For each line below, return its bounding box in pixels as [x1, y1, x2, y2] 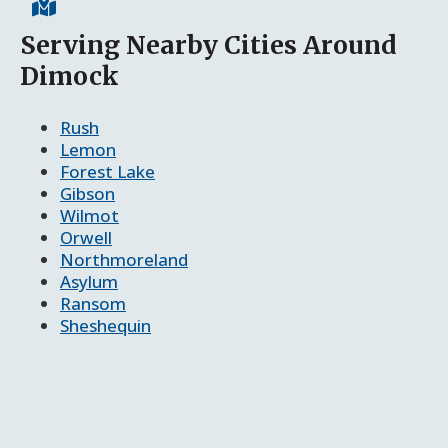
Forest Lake [60, 159, 155, 183]
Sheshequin [60, 313, 151, 337]
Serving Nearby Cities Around [20, 28, 397, 61]
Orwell [60, 225, 112, 249]
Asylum [60, 269, 118, 293]
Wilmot [60, 203, 119, 227]
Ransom [60, 291, 126, 315]
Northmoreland [60, 247, 188, 271]
